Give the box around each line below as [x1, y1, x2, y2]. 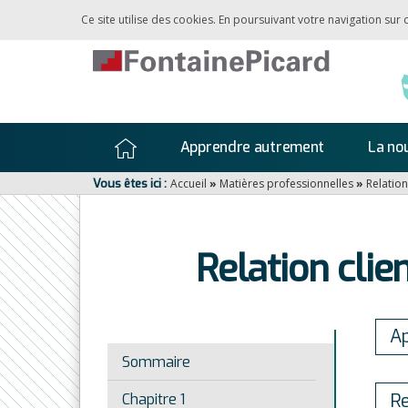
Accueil [170, 176, 207, 191]
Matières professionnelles [219, 176, 353, 191]
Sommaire [122, 352, 190, 372]
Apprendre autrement [179, 138, 325, 157]
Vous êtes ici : [93, 176, 169, 191]
